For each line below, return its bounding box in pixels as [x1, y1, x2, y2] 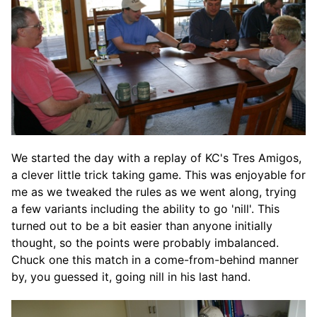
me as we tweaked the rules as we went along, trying [11, 185, 296, 200]
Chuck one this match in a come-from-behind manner [11, 253, 299, 267]
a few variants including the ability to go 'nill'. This [11, 202, 279, 217]
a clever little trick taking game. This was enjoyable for [11, 168, 306, 183]
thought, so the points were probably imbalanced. [11, 236, 279, 250]
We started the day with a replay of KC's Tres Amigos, [11, 151, 301, 166]
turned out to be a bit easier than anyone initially [11, 219, 272, 234]
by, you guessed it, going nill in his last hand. [11, 270, 250, 284]
